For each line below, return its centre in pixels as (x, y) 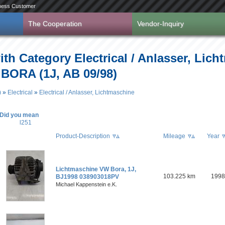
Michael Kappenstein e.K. (86, 184)
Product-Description (83, 136)
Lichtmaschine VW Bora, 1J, (96, 169)
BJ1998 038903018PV (87, 177)
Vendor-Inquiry (160, 24)
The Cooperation (55, 24)
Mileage (174, 136)
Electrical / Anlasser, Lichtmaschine (87, 92)
